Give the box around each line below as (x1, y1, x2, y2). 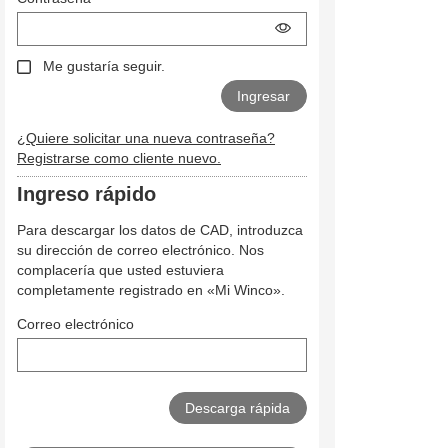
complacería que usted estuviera (17, 262, 224, 279)
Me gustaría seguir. (42, 58, 165, 75)
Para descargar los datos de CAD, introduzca (17, 222, 303, 239)
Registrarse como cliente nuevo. (17, 150, 221, 167)
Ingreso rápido (17, 183, 156, 206)
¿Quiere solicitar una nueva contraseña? (17, 130, 275, 147)
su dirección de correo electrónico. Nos (17, 242, 264, 259)
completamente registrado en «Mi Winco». (17, 282, 285, 299)
